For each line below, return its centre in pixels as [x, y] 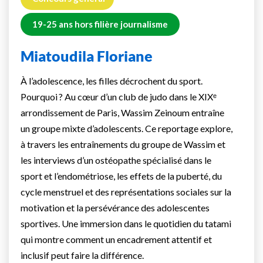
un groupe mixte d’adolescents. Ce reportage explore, [127, 129]
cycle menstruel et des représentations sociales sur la [126, 192]
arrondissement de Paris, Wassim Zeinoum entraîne [122, 113]
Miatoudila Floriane [87, 56]
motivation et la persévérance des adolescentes [115, 208]
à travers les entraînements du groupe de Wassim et [123, 144]
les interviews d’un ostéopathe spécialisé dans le [116, 160]
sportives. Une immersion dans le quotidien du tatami [126, 224]
